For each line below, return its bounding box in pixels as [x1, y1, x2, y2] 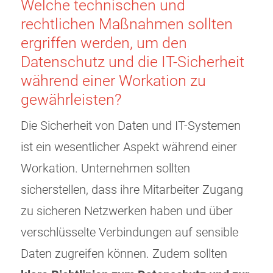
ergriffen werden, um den [21, 34, 187, 52]
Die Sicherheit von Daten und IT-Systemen [21, 119, 241, 133]
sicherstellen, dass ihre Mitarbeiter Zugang [21, 183, 243, 197]
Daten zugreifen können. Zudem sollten [21, 247, 227, 261]
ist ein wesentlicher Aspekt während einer [21, 140, 237, 155]
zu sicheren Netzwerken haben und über [21, 204, 233, 219]
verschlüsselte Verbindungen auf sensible [21, 225, 238, 240]
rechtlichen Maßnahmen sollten [21, 15, 233, 34]
